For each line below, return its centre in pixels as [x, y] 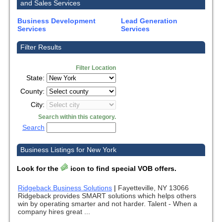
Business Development [56, 21]
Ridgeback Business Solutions [65, 188]
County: [33, 91]
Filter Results [41, 47]
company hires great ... [54, 212]
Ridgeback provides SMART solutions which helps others [107, 196]
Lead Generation [149, 21]
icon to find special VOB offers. [122, 169]
